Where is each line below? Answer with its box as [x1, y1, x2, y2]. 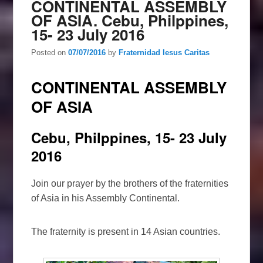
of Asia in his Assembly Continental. [31, 193, 180, 204]
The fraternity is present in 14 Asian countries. [31, 227, 221, 237]
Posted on [31, 48, 69, 57]
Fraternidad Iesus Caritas [119, 48, 210, 57]
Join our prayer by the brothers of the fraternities [31, 178, 229, 189]
